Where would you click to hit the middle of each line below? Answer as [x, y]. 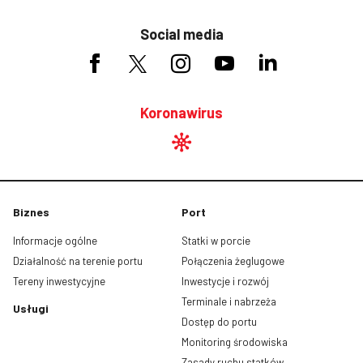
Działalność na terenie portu [78, 261]
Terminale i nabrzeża [229, 301]
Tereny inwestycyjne [59, 281]
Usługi [31, 308]
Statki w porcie [216, 240]
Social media [181, 34]
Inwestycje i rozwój [225, 281]
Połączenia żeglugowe [233, 261]
